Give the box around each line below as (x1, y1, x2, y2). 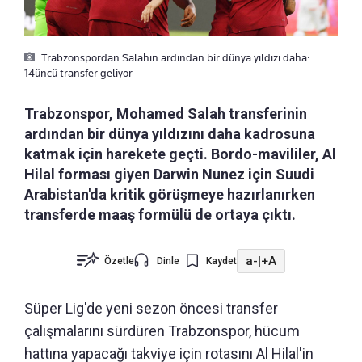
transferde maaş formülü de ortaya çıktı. (24, 206, 296, 224)
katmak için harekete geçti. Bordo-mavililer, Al (24, 145, 336, 163)
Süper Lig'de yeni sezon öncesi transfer (24, 300, 278, 318)
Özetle (104, 255, 134, 267)
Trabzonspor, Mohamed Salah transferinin (24, 105, 307, 123)
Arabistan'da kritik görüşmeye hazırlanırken (24, 186, 315, 204)
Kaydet (206, 255, 237, 267)
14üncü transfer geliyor (24, 66, 133, 80)
